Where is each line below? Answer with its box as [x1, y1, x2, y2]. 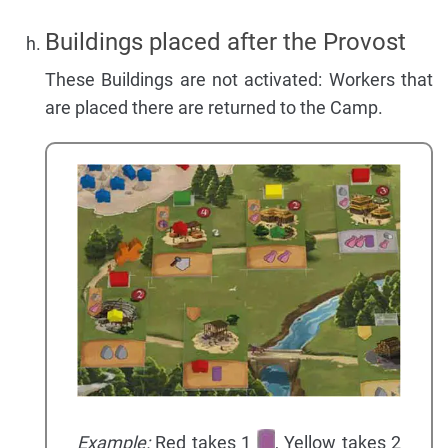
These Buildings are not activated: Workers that [45, 69, 433, 91]
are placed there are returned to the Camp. [45, 97, 383, 119]
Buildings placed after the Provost [45, 28, 406, 57]
